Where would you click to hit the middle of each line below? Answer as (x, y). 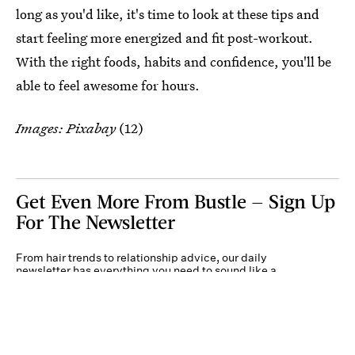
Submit (294, 334)
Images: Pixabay (66, 128)
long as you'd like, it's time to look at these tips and (168, 13)
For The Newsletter (95, 221)
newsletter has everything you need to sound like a (146, 270)
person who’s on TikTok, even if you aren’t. (125, 282)
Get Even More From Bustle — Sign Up (176, 200)
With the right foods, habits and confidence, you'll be (174, 61)
